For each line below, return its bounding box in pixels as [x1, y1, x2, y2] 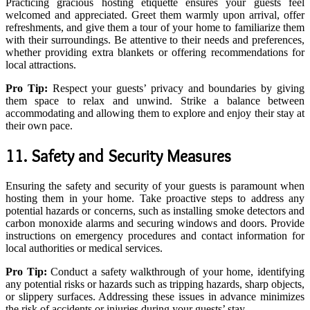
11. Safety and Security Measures [6, 146, 231, 167]
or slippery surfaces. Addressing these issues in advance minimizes [6, 291, 304, 303]
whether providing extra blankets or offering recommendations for [6, 46, 304, 59]
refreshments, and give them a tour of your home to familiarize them [6, 21, 304, 34]
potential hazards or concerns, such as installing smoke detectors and [6, 205, 304, 217]
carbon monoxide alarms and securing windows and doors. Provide [6, 217, 304, 230]
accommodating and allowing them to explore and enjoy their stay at [6, 107, 304, 120]
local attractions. [6, 59, 76, 71]
